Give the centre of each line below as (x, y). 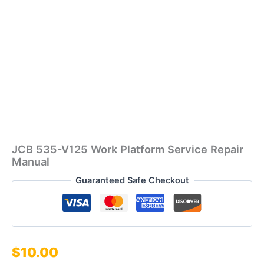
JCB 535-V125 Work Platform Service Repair (128, 149)
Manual (31, 162)
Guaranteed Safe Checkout (132, 181)
